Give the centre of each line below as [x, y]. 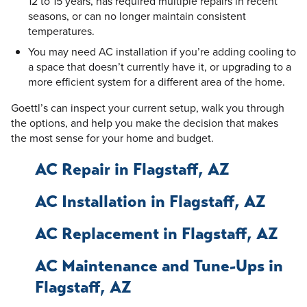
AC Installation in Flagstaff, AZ [150, 201]
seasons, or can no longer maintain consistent [137, 15]
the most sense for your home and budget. [112, 137]
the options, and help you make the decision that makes [145, 122]
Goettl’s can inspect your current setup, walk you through [148, 107]
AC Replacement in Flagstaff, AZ [156, 233]
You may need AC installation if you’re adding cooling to [162, 51]
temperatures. [61, 30]
